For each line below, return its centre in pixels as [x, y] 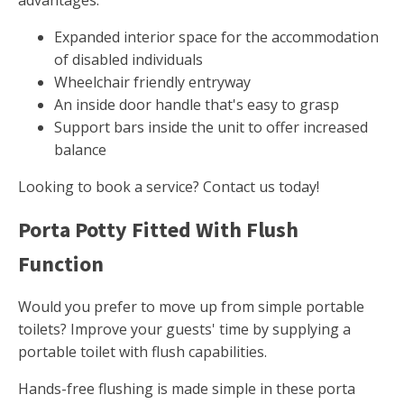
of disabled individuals [129, 60]
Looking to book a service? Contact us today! [169, 187]
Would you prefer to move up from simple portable [191, 307]
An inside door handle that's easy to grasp [197, 105]
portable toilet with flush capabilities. [142, 352]
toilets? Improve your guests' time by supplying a [184, 330]
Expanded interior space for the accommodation [216, 37]
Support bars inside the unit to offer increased [211, 128]
